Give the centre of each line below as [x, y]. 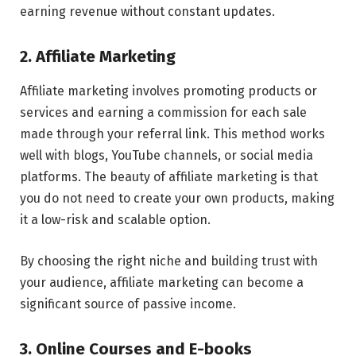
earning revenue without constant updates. [147, 12]
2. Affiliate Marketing [98, 57]
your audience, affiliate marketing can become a [162, 283]
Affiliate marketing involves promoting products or [168, 91]
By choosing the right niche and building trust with [169, 261]
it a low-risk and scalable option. [115, 220]
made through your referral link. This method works [172, 134]
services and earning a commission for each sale [163, 113]
